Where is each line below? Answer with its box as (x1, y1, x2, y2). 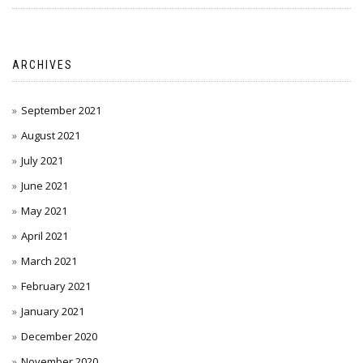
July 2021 (21, 153, 63, 168)
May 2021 (21, 203, 67, 218)
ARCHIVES (12, 58, 73, 71)
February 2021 (21, 279, 91, 293)
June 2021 (21, 178, 68, 193)
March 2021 (21, 254, 77, 268)
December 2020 (21, 329, 97, 344)
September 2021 (21, 103, 101, 117)
